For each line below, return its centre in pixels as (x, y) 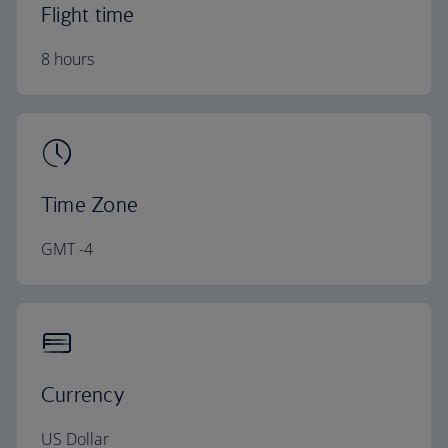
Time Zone (90, 204)
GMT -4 (69, 249)
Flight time (88, 14)
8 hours (68, 59)
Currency (82, 394)
